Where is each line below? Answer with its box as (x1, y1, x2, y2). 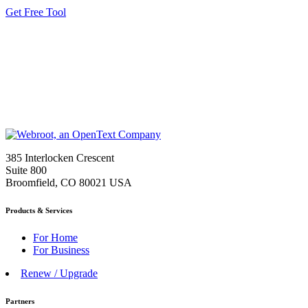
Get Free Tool (5, 6, 66, 19)
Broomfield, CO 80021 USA (5, 177, 132, 189)
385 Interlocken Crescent (5, 152, 114, 164)
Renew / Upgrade (21, 267, 98, 280)
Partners (5, 297, 34, 306)
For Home (33, 232, 78, 244)
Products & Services (5, 206, 72, 215)
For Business (33, 244, 89, 256)
